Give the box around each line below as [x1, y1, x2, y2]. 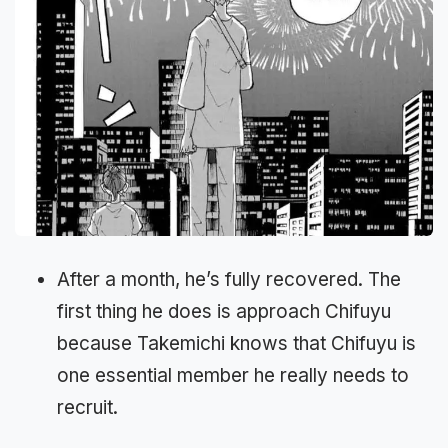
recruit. [57, 396, 118, 419]
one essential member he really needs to [57, 364, 409, 387]
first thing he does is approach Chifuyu [57, 300, 391, 323]
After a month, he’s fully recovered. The [57, 268, 401, 291]
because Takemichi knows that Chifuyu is [57, 332, 416, 355]
